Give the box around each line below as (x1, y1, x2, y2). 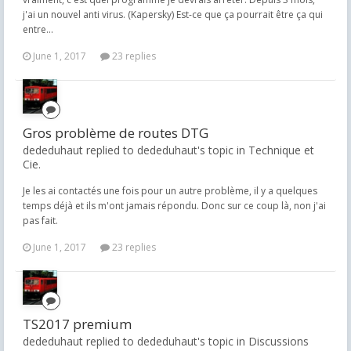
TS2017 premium (23, 315, 132, 333)
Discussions (248, 334, 309, 349)
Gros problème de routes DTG (23, 124, 208, 142)
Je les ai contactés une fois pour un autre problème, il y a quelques (23, 184, 317, 197)
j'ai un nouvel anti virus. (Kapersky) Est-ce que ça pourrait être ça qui (23, 8, 323, 21)
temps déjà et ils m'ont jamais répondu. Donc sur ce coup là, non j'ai (23, 199, 326, 212)
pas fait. (23, 214, 58, 227)
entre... (23, 23, 53, 36)
